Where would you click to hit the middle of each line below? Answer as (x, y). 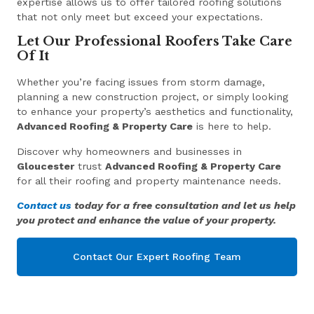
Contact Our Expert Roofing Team (157, 257)
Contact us (45, 205)
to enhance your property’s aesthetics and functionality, (155, 112)
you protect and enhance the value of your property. (147, 220)
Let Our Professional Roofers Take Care (155, 42)
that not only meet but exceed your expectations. (140, 16)
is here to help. (232, 127)
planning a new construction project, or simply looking (153, 97)
